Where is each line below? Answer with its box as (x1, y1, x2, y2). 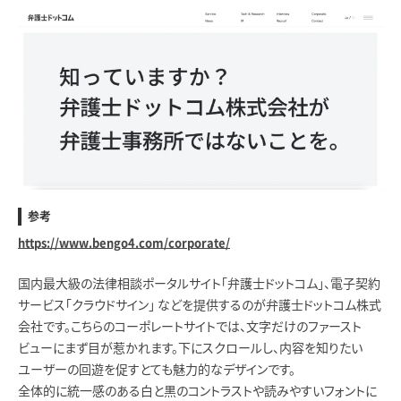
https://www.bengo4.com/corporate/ (18, 237, 230, 250)
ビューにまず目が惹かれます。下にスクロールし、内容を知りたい (18, 341, 363, 356)
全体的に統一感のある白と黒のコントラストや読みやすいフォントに (18, 384, 377, 399)
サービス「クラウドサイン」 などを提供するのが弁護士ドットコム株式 (18, 298, 381, 313)
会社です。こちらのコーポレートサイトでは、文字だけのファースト (18, 320, 362, 335)
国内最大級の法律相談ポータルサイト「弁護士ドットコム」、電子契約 (18, 277, 380, 292)
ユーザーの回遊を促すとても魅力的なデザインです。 (18, 363, 295, 378)
